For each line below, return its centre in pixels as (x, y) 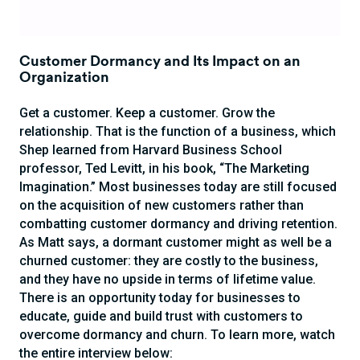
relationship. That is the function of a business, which (178, 131)
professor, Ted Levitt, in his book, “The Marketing (164, 168)
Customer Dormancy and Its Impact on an (160, 60)
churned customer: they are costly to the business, (169, 260)
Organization (64, 76)
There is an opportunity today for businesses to (160, 297)
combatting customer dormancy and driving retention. (178, 223)
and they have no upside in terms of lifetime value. (168, 279)
